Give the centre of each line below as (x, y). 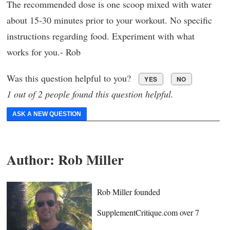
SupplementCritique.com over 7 (148, 213)
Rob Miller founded (129, 192)
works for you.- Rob (44, 52)
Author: (31, 160)
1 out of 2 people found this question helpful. (90, 94)
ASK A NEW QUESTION (47, 114)
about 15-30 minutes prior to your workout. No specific (109, 20)
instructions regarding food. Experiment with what (101, 36)
